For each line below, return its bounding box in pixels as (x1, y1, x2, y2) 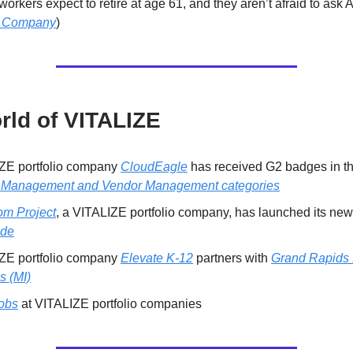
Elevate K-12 (121, 251, 193, 265)
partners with (193, 251, 271, 265)
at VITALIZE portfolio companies (18, 297, 202, 310)
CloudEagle (121, 160, 188, 173)
